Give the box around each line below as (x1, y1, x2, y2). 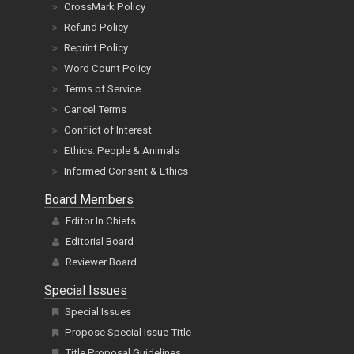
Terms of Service (64, 83, 141, 96)
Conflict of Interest (64, 124, 152, 137)
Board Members (44, 192, 134, 208)
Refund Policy (64, 21, 128, 34)
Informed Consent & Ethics (64, 165, 188, 178)
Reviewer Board (66, 256, 137, 269)
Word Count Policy (64, 62, 151, 75)
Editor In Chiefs (66, 215, 136, 228)
